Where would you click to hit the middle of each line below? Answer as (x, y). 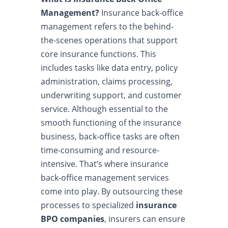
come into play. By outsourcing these (112, 191)
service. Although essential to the (104, 109)
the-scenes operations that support (109, 40)
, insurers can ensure (145, 219)
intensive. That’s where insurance (105, 164)
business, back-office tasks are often (110, 136)
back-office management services (105, 178)
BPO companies (73, 219)
